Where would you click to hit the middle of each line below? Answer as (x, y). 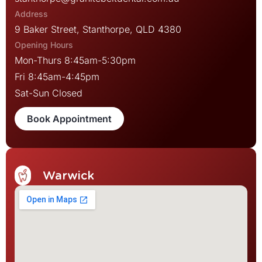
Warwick (68, 175)
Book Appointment (69, 119)
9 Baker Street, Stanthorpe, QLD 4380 (98, 29)
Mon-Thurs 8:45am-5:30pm (75, 60)
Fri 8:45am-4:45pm (57, 77)
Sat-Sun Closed (49, 93)
